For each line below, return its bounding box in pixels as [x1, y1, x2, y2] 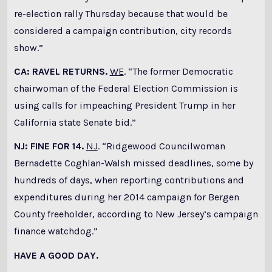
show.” [13, 41, 43, 53]
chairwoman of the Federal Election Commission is [13, 83, 238, 95]
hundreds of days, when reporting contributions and [13, 174, 244, 186]
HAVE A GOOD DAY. [13, 249, 98, 261]
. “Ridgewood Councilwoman [97, 140, 225, 152]
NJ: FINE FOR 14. [13, 140, 84, 152]
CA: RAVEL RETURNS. [13, 66, 107, 78]
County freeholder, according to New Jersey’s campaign [13, 208, 258, 220]
